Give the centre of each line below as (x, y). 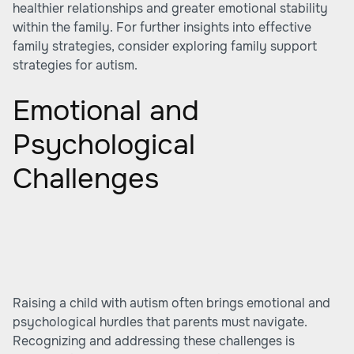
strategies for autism (73, 65)
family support (274, 46)
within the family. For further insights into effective (162, 27)
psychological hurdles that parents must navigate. (160, 322)
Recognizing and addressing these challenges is (154, 341)
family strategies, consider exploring (122, 46)
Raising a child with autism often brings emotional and (171, 303)
